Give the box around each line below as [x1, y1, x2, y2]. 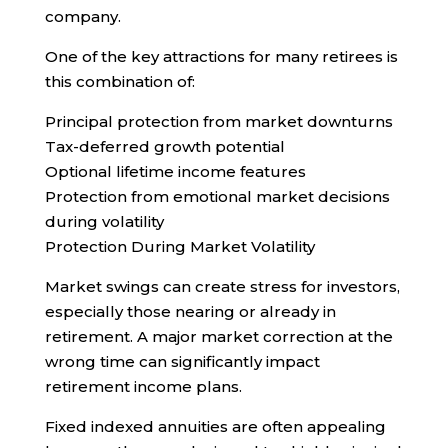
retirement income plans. [44, 377, 242, 397]
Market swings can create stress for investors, [44, 277, 400, 297]
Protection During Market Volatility [44, 237, 315, 257]
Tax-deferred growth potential [44, 137, 285, 157]
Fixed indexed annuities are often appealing [44, 417, 386, 437]
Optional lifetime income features [44, 162, 306, 182]
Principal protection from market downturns [44, 112, 393, 132]
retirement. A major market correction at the [44, 327, 393, 347]
